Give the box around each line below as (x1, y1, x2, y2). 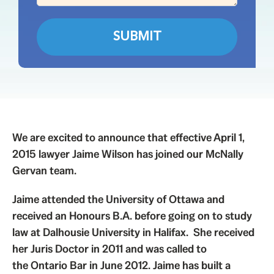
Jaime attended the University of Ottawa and (12, 192, 224, 206)
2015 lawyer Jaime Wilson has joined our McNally (12, 147, 243, 161)
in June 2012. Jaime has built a (86, 258, 231, 272)
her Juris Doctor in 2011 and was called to (12, 242, 207, 256)
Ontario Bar (30, 258, 87, 272)
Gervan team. (12, 163, 76, 177)
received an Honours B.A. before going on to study (12, 209, 252, 223)
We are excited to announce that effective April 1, (12, 130, 245, 144)
